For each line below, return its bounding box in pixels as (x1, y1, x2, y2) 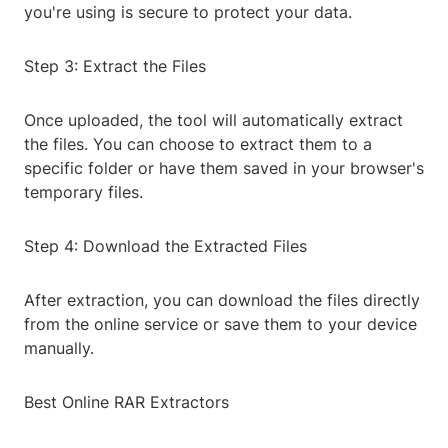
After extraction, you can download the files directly (24, 290, 420, 311)
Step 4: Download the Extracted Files (24, 236, 307, 257)
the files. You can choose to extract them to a (24, 134, 372, 155)
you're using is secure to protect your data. (24, 2, 352, 23)
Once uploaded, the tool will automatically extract (24, 110, 403, 131)
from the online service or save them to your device (24, 314, 417, 335)
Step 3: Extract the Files (24, 56, 206, 77)
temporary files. (24, 182, 143, 203)
